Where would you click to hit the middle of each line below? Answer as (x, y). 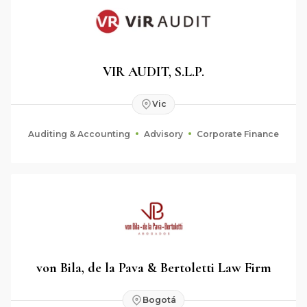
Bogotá (159, 300)
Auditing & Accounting (79, 134)
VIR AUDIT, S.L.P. (153, 72)
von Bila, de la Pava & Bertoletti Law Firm (153, 268)
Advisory (163, 134)
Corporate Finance (238, 134)
